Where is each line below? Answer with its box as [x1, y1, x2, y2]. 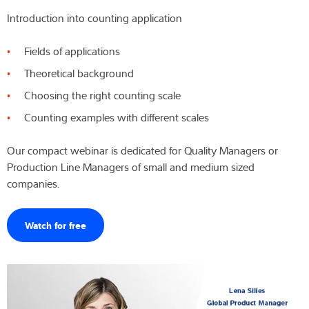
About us [6, 52, 49, 67]
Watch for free [25, 217, 86, 231]
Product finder [126, 153, 190, 166]
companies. [7, 175, 59, 191]
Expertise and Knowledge [6, 18, 125, 33]
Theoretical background [24, 65, 134, 81]
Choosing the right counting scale [24, 87, 181, 103]
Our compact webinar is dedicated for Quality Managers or [7, 142, 278, 158]
